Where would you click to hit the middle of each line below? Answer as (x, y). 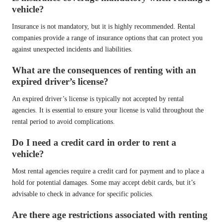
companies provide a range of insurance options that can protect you (107, 38)
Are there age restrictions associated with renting (110, 215)
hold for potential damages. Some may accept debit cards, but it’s (104, 183)
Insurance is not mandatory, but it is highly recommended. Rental (104, 26)
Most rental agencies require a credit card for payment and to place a (108, 171)
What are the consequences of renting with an (104, 70)
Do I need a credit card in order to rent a (94, 143)
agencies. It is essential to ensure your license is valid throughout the (108, 110)
